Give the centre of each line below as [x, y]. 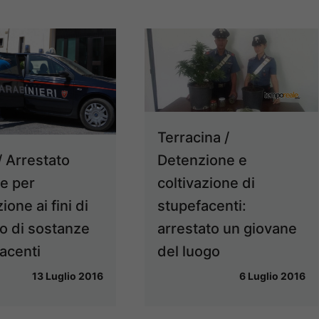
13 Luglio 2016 [68, 276]
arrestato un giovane [228, 228]
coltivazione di [206, 183]
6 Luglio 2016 [273, 276]
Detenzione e [203, 160]
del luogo [189, 251]
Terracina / [194, 137]
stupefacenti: [202, 205]
